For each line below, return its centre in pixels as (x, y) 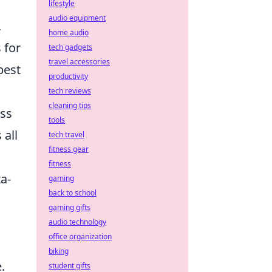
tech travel (66, 134)
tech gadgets (70, 47)
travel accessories (79, 62)
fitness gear (69, 149)
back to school (73, 193)
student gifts (70, 266)
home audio (69, 32)
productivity (68, 76)
